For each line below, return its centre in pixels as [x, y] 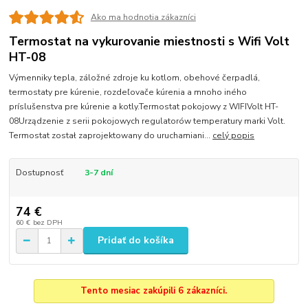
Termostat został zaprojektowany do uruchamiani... [111, 136]
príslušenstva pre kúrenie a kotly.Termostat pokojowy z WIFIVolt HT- [144, 107]
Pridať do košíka [136, 241]
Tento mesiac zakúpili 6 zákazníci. [154, 291]
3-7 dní [98, 173]
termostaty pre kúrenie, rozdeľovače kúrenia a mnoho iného [128, 92]
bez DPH [47, 222]
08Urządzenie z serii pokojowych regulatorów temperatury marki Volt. [147, 121]
